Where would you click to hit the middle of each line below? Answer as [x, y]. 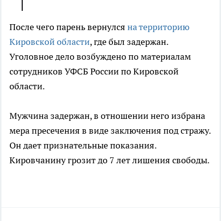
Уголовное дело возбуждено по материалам [100, 57]
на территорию [158, 27]
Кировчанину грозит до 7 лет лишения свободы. [109, 160]
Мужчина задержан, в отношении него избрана [107, 116]
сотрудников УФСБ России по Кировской [94, 72]
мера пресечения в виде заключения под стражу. [110, 131]
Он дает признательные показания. [83, 146]
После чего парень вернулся [68, 27]
